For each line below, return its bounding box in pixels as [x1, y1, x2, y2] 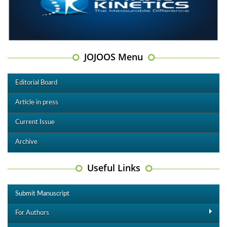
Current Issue [15, 119, 55, 126]
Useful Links [87, 161, 140, 174]
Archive [15, 138, 37, 145]
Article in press [15, 99, 58, 106]
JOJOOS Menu [84, 50, 143, 63]
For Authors [15, 209, 49, 216]
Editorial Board [15, 79, 57, 86]
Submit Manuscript [15, 190, 69, 197]
